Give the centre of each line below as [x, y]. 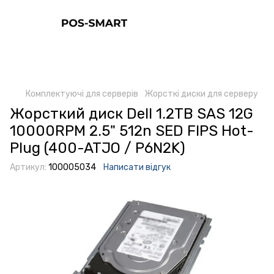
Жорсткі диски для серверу [201, 94]
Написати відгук [137, 167]
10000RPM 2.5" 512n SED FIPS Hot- [132, 131]
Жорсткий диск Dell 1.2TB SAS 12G [131, 114]
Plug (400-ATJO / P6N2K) [98, 148]
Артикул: [28, 167]
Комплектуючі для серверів [82, 94]
